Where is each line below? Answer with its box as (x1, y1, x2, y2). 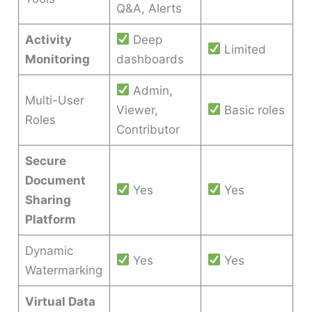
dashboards (116, 52, 184, 66)
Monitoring (24, 52, 90, 66)
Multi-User (24, 93, 84, 107)
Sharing (24, 192, 71, 207)
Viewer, (116, 102, 158, 117)
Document (24, 173, 86, 187)
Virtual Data (24, 294, 95, 309)
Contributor (116, 122, 180, 136)
